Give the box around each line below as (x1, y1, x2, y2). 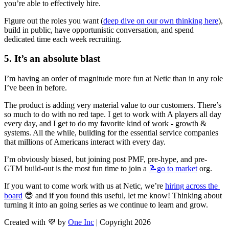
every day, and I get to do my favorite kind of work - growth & (4, 119, 207, 128)
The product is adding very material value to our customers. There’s (4, 101, 221, 110)
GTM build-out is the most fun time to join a (4, 164, 149, 173)
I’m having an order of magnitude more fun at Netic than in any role (4, 74, 223, 83)
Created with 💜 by (4, 218, 66, 227)
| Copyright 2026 (96, 218, 151, 227)
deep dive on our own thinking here (103, 16, 218, 25)
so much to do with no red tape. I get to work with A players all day (4, 110, 221, 119)
